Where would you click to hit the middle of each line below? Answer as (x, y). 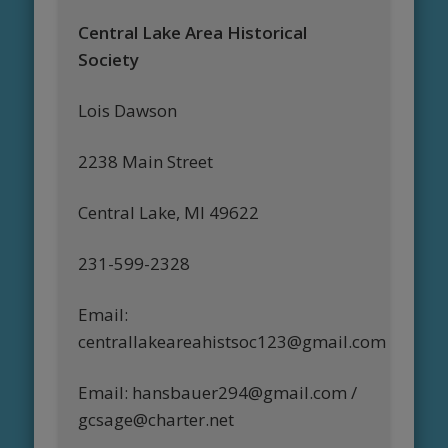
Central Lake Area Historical (193, 33)
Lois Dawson (128, 111)
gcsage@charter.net (156, 420)
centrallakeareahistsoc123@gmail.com (232, 342)
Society (109, 60)
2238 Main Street (146, 162)
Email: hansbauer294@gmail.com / (218, 393)
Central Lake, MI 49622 (169, 213)
